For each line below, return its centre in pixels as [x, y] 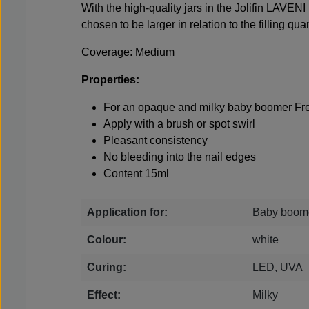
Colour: [107, 240]
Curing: [107, 268]
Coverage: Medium [128, 52]
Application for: [127, 212]
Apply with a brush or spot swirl [179, 124]
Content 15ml [136, 174]
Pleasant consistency [156, 141]
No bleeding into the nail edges [180, 157]
